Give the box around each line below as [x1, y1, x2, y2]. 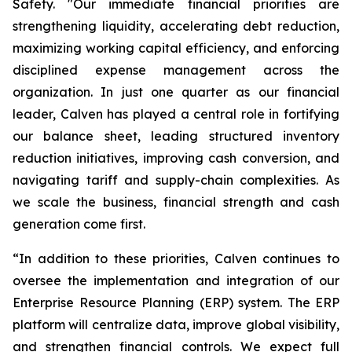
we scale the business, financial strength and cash [13, 194, 339, 210]
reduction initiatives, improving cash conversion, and [13, 150, 339, 166]
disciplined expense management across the [13, 62, 339, 78]
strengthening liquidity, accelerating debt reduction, [13, 18, 339, 34]
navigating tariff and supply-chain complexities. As [13, 172, 339, 188]
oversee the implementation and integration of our [13, 273, 339, 288]
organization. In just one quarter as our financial [13, 84, 339, 100]
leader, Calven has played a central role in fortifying [13, 106, 339, 122]
